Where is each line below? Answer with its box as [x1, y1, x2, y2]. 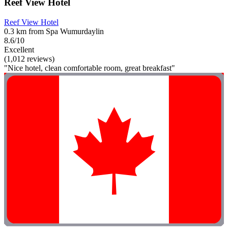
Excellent [4, 45, 34, 54]
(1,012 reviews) [4, 54, 54, 63]
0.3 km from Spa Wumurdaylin [4, 26, 104, 36]
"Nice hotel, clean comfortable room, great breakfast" [4, 63, 175, 72]
